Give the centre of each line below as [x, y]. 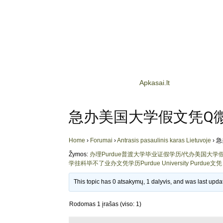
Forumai [101, 140]
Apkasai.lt [155, 83]
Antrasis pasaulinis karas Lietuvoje [164, 140]
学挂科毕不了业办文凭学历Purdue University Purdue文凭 [145, 163]
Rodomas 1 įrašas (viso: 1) [105, 204]
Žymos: [79, 154]
